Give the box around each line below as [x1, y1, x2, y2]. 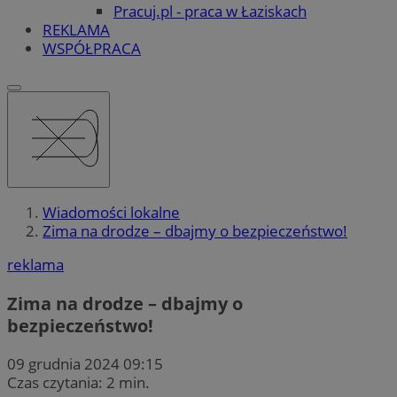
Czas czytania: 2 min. [7, 371, 150, 393]
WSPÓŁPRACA [43, 37, 141, 58]
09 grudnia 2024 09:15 [7, 353, 163, 374]
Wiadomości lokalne [43, 202, 180, 223]
